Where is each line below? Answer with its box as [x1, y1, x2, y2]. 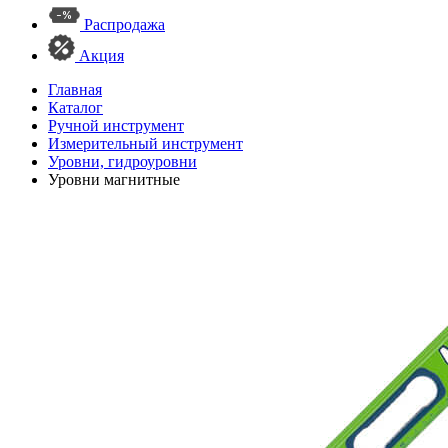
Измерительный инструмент [48, 135, 243, 152]
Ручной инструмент [48, 117, 184, 134]
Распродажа [84, 16, 165, 33]
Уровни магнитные [48, 171, 180, 188]
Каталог [48, 99, 103, 116]
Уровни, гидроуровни [48, 153, 197, 170]
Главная [48, 81, 102, 98]
